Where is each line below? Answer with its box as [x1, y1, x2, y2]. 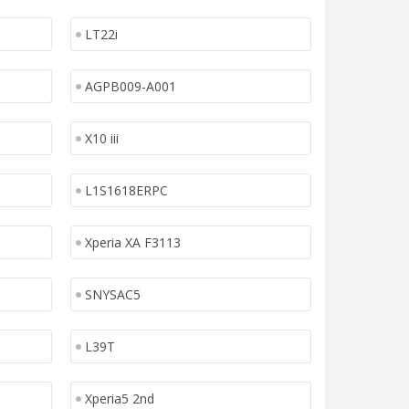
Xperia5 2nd [84, 390, 154, 407]
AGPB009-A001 [84, 78, 176, 95]
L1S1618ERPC [84, 182, 168, 199]
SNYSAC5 [84, 286, 141, 303]
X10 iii [84, 130, 119, 147]
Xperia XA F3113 [84, 234, 181, 251]
